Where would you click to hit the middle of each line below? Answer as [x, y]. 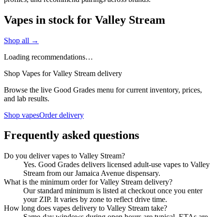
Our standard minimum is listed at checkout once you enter [113, 191]
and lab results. [27, 98]
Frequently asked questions [71, 135]
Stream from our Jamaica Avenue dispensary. [92, 173]
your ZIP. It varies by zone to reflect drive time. [95, 200]
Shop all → [21, 40]
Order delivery [62, 115]
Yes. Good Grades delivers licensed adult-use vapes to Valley [116, 165]
